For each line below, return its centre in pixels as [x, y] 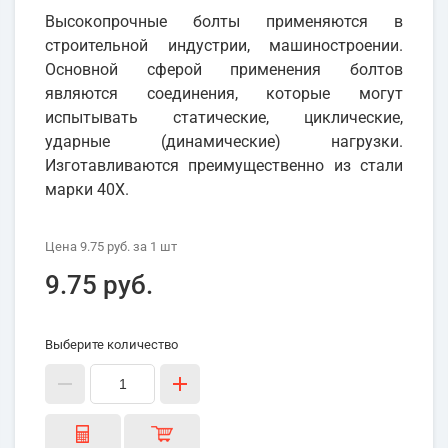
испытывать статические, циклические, [224, 118]
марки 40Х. [87, 190]
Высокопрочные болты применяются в [224, 22]
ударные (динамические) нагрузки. [224, 142]
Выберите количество [111, 345]
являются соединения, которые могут [224, 94]
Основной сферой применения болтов [224, 70]
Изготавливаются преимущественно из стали [224, 166]
